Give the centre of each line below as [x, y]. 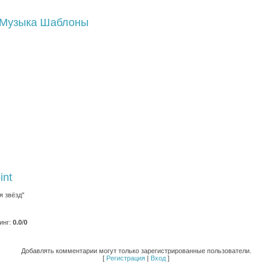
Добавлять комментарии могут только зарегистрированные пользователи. [136, 251]
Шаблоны [64, 22]
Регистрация [126, 258]
